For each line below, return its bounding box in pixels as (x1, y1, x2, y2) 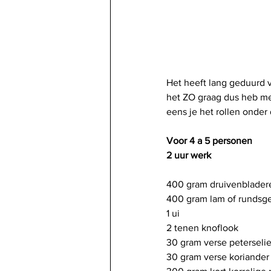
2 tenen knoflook (166, 223, 238, 233)
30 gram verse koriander (166, 252, 269, 262)
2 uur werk (166, 150, 211, 160)
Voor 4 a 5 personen (166, 135, 252, 146)
